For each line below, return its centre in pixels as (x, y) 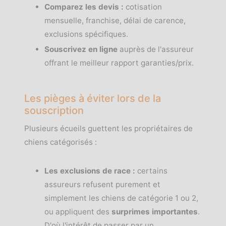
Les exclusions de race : (90, 171)
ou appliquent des (78, 212)
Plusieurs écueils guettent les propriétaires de (108, 128)
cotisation (143, 7)
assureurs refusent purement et (102, 184)
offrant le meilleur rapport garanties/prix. (119, 63)
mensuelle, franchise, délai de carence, (115, 20)
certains (151, 171)
